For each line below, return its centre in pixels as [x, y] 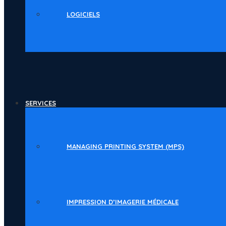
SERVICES [41, 103]
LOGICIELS [83, 14]
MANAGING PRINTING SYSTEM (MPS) [125, 146]
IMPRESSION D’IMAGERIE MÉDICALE [123, 202]
